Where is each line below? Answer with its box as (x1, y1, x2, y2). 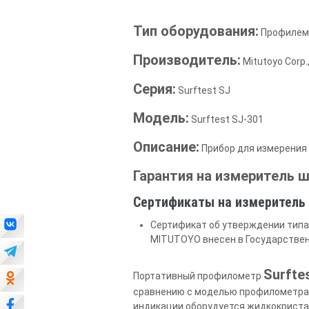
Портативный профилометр (133, 270, 264, 281)
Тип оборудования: (133, 22, 259, 39)
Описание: (133, 138, 200, 155)
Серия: (133, 80, 177, 97)
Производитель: (133, 51, 241, 68)
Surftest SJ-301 (189, 113, 264, 125)
